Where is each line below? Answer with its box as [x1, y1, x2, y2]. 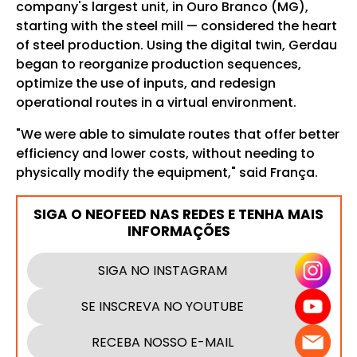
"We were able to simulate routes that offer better [15, 125, 339, 143]
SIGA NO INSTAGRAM [98, 261, 227, 280]
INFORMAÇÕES [127, 222, 230, 241]
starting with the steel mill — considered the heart [15, 17, 337, 35]
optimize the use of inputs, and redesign [15, 74, 276, 92]
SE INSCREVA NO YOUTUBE [81, 296, 244, 316]
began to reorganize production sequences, [15, 55, 301, 73]
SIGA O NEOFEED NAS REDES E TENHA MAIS [33, 205, 324, 224]
